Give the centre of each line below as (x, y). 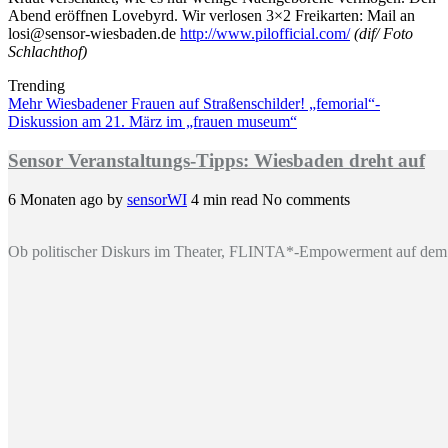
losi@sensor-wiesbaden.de (94, 34)
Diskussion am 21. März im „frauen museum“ (152, 122)
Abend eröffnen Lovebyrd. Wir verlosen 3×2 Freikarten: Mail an (211, 16)
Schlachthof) (47, 52)
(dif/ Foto (383, 34)
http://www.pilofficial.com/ (265, 34)
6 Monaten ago (57, 199)
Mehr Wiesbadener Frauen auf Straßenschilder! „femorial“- (194, 104)
